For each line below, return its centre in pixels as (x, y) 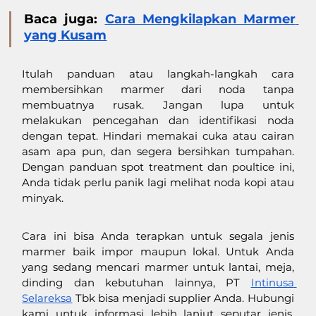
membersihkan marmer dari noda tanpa (158, 90)
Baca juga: (65, 19)
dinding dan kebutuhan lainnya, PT (136, 283)
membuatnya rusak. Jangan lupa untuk (158, 105)
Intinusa (272, 283)
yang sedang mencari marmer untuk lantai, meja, (158, 267)
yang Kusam (66, 36)
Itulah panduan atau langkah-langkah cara (158, 74)
